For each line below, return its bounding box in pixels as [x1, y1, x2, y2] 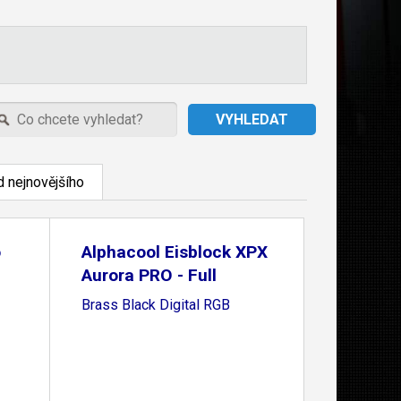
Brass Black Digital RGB [81, 295, 230, 313]
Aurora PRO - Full [81, 265, 217, 286]
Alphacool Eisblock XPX [81, 242, 268, 262]
